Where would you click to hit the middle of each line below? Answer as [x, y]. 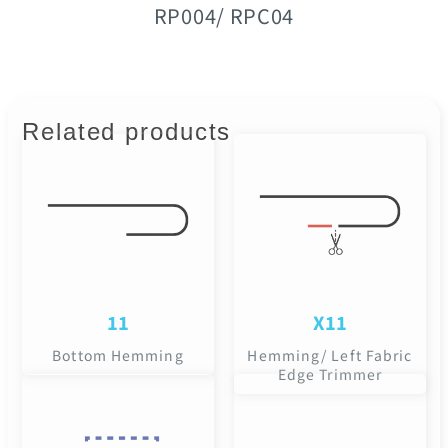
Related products [127, 132]
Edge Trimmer [330, 374]
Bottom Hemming [118, 355]
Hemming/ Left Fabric [330, 355]
